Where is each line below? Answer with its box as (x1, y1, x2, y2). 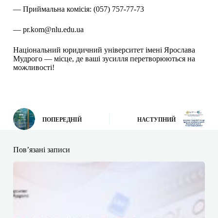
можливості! (13, 63, 54, 72)
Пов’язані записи (13, 145, 70, 154)
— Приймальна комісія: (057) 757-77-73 (13, 5, 144, 14)
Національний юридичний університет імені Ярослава (13, 46, 195, 54)
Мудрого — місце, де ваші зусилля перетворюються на (13, 54, 195, 63)
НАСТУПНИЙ (137, 116, 176, 123)
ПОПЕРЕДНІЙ (42, 116, 82, 123)
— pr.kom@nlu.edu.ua (13, 25, 84, 34)
